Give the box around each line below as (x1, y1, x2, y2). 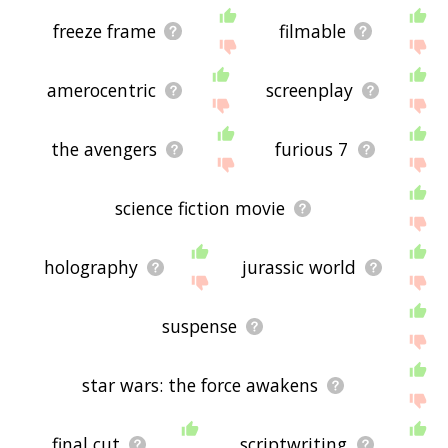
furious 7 (275, 137, 349, 162)
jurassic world (241, 255, 356, 280)
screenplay (265, 78, 353, 103)
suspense (162, 314, 238, 339)
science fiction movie (114, 196, 285, 221)
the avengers (50, 137, 157, 162)
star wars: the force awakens (81, 373, 318, 398)
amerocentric (46, 78, 156, 103)
